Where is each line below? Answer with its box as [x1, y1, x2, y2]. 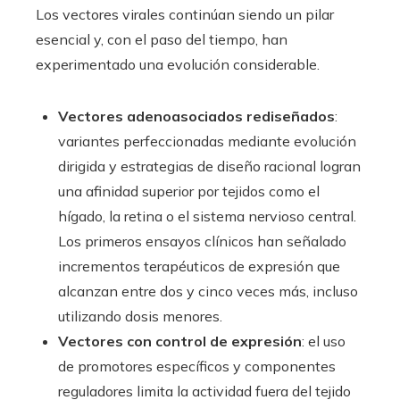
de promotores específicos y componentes [58, 356, 336, 375]
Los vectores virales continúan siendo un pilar [36, 4, 334, 23]
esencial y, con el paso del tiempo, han [36, 29, 287, 48]
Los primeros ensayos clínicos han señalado [58, 231, 346, 250]
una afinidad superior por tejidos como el [58, 181, 320, 200]
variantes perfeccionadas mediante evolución [58, 131, 356, 150]
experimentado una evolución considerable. [36, 54, 320, 73]
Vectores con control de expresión [58, 331, 302, 350]
